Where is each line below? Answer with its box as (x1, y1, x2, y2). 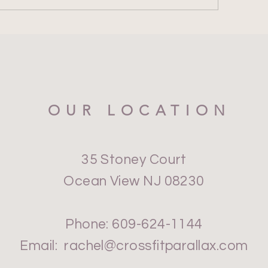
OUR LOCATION (47, 101, 232, 119)
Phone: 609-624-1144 (65, 217, 203, 232)
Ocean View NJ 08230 (63, 173, 205, 188)
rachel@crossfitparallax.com (64, 238, 248, 253)
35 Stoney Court (81, 152, 187, 167)
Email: (20, 238, 65, 253)
